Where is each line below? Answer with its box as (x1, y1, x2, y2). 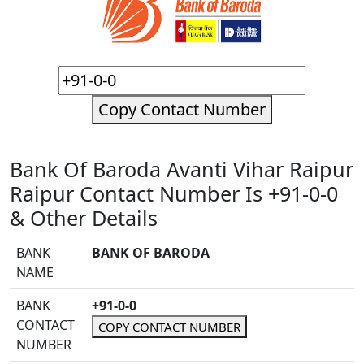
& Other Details (10, 204, 158, 232)
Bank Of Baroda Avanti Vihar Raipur (10, 155, 353, 183)
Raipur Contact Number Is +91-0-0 (10, 180, 338, 207)
